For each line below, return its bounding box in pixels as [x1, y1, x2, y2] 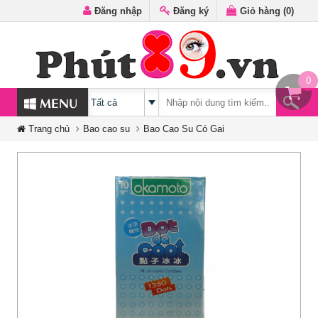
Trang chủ [26, 124, 70, 134]
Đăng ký [170, 6, 209, 16]
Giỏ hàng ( [237, 6, 286, 16]
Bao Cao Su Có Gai [143, 124, 224, 134]
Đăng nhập [92, 6, 142, 16]
